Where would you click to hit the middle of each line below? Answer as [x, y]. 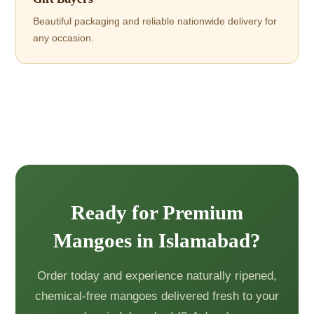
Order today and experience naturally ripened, [157, 275]
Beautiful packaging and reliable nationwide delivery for [155, 21]
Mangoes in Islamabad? [157, 240]
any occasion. [64, 37]
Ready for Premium [157, 212]
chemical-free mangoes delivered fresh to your [157, 296]
